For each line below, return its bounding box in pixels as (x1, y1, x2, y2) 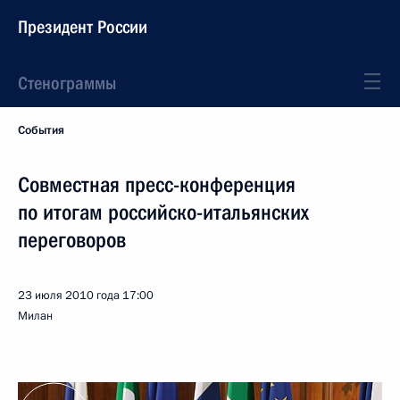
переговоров (18, 228, 126, 253)
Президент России (18, 16, 147, 37)
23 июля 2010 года (18, 287, 120, 304)
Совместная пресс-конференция (18, 172, 296, 197)
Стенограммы (18, 72, 116, 94)
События (18, 122, 64, 138)
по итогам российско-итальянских (18, 200, 309, 225)
